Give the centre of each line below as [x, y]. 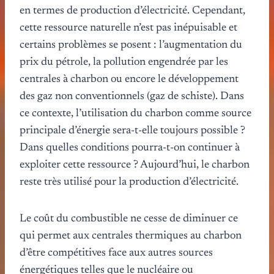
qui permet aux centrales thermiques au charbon [131, 236]
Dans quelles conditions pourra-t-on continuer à [130, 148]
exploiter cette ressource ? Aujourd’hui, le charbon [135, 165]
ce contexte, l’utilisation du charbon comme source [135, 113]
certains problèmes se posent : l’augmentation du [131, 45]
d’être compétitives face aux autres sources [116, 253]
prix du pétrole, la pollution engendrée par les [124, 62]
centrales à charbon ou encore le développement [129, 79]
